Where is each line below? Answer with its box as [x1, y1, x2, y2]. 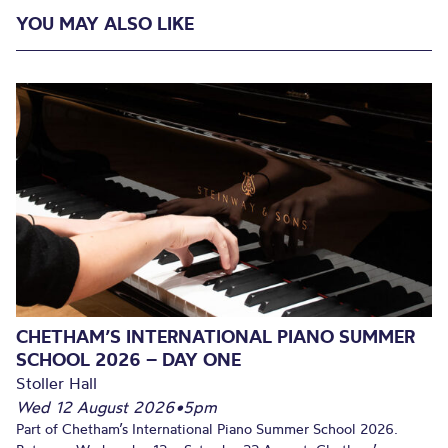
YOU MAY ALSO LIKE [16, 12, 194, 35]
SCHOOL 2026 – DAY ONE [16, 347, 241, 371]
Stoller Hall [16, 372, 97, 393]
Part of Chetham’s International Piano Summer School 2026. [16, 419, 398, 438]
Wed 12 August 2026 [16, 396, 175, 417]
